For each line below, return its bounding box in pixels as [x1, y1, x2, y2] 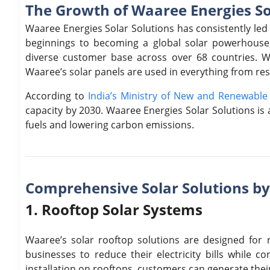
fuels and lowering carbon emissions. [25, 118, 194, 131]
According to [25, 89, 88, 102]
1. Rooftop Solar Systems [25, 199, 202, 219]
